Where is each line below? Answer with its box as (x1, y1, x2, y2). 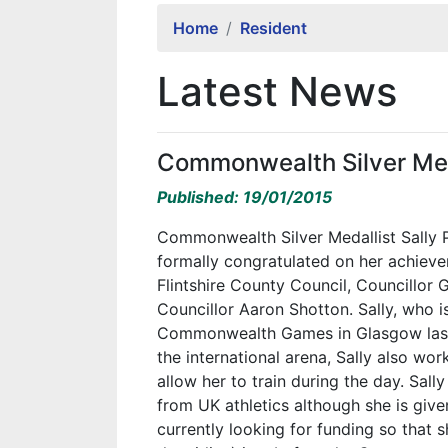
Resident (240, 18, 307, 38)
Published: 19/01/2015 (157, 187, 332, 207)
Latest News (157, 67, 397, 116)
